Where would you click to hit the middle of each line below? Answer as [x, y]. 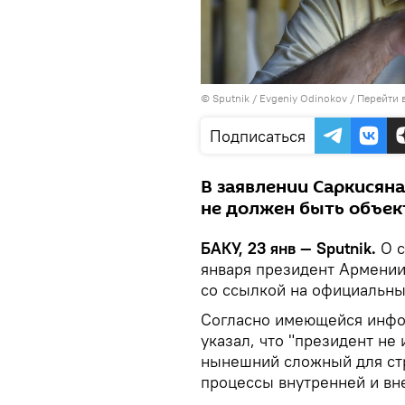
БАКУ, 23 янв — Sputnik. [291, 248]
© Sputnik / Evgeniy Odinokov [274, 98]
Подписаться [258, 136]
